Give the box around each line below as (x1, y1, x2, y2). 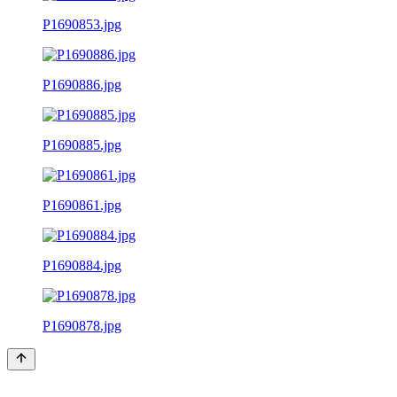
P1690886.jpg (43, 76, 121, 92)
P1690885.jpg (43, 136, 121, 152)
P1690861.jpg (43, 197, 121, 213)
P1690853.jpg (43, 16, 121, 32)
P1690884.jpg (43, 257, 121, 273)
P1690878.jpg (43, 317, 121, 333)
